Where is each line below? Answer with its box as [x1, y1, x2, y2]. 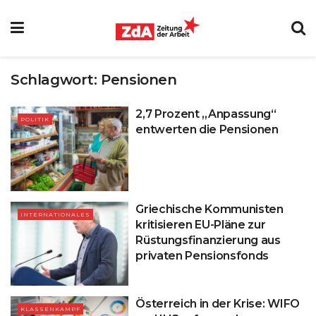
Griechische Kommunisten [135, 202, 284, 216]
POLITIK [20, 116, 49, 123]
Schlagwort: [11, 71, 102, 88]
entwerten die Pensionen [135, 123, 279, 136]
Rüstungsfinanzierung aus [135, 233, 281, 247]
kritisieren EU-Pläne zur [135, 217, 266, 231]
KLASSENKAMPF [20, 305, 80, 313]
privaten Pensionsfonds [135, 248, 269, 262]
